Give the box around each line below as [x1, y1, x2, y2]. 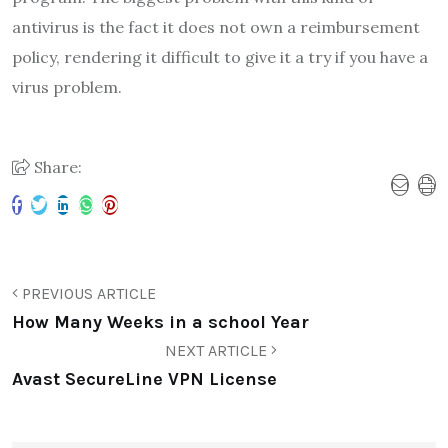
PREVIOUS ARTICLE [18, 283, 156, 303]
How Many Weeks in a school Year [12, 310, 309, 333]
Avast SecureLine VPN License [12, 367, 277, 390]
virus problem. [12, 76, 122, 97]
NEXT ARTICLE [165, 340, 271, 360]
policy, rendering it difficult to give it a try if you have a [12, 46, 428, 67]
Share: [30, 156, 82, 177]
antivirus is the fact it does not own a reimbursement [12, 16, 420, 37]
